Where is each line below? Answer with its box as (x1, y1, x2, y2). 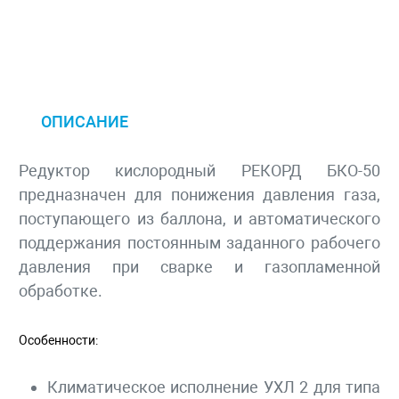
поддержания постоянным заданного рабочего (19, 233, 380, 253)
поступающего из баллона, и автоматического (19, 209, 380, 229)
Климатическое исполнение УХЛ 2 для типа (47, 378, 380, 397)
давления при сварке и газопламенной (19, 257, 380, 277)
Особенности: (19, 333, 98, 348)
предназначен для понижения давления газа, (19, 185, 380, 205)
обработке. (19, 281, 106, 301)
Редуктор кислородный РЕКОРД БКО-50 (19, 161, 380, 181)
